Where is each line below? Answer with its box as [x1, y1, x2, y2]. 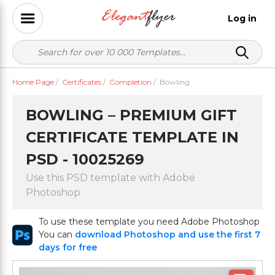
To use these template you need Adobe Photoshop [39, 216, 260, 227]
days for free [39, 242, 98, 253]
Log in [228, 12, 257, 24]
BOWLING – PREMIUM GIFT [26, 106, 237, 124]
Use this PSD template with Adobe [26, 172, 195, 184]
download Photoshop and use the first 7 [75, 229, 261, 240]
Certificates [62, 77, 101, 87]
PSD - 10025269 [26, 150, 144, 168]
